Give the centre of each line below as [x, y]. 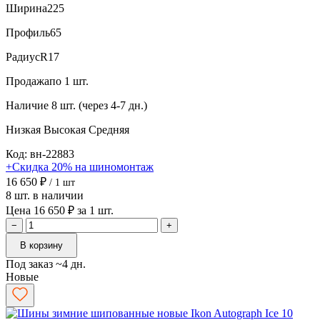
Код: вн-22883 [40, 154]
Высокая [66, 129]
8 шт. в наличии [45, 195]
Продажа [27, 81]
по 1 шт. [69, 81]
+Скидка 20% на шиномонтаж [80, 166]
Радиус [23, 56]
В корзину [41, 245]
